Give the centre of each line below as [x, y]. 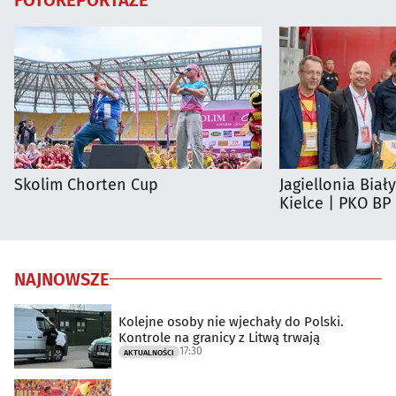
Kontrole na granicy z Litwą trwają [219, 338]
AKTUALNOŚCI [149, 353]
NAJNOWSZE [62, 279]
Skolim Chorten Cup [86, 184]
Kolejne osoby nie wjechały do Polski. [231, 322]
